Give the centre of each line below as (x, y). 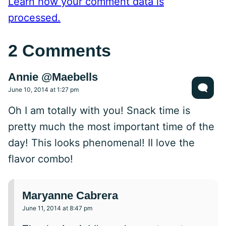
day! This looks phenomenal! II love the (101, 143)
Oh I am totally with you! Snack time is (99, 110)
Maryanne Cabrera (70, 196)
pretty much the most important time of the (111, 126)
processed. (34, 18)
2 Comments (60, 50)
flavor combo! (41, 159)
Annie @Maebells (53, 77)
